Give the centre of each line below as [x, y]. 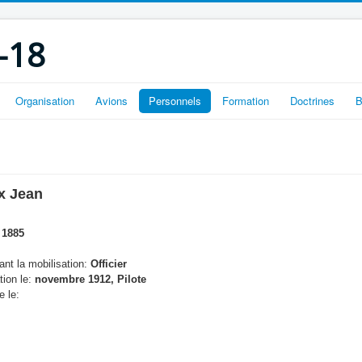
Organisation [45, 101]
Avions [112, 101]
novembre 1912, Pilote [89, 279]
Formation [246, 101]
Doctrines [312, 101]
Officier [107, 264]
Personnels [175, 101]
